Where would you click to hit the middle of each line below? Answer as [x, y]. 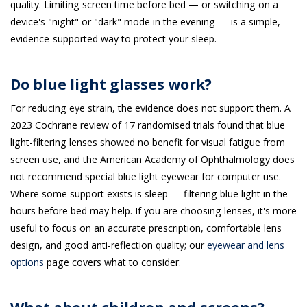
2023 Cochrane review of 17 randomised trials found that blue [148, 125]
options [27, 262]
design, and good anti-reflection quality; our [109, 245]
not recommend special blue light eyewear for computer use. [146, 176]
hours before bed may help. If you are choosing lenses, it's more [153, 211]
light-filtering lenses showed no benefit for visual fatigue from [148, 142]
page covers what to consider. [112, 262]
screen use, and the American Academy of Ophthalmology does [152, 159]
